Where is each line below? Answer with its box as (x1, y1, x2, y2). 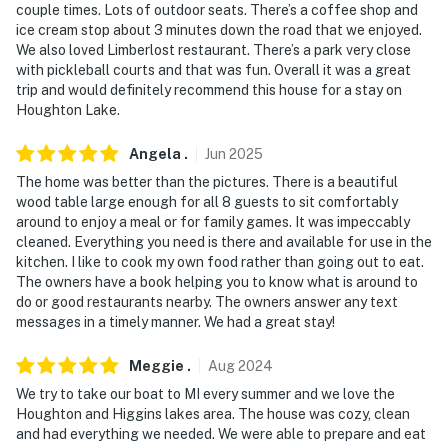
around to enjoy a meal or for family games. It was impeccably (16, 213, 410, 230)
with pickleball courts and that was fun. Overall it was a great (16, 61, 411, 78)
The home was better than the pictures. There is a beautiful (16, 173, 398, 190)
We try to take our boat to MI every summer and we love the (16, 385, 395, 402)
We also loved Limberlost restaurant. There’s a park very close (16, 41, 411, 58)
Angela (129, 145, 181, 162)
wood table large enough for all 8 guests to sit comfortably (16, 193, 398, 210)
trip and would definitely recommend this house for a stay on (16, 81, 402, 98)
